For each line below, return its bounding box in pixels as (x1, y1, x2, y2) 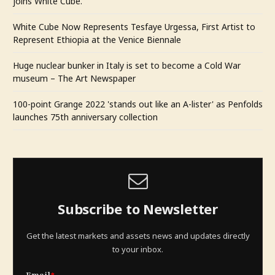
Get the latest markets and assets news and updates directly (26, 230, 250, 241)
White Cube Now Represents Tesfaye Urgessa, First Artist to (13, 20, 255, 33)
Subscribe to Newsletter (58, 199, 218, 218)
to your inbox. (112, 243, 163, 255)
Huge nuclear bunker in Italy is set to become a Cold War (13, 59, 241, 71)
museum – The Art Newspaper (13, 72, 136, 84)
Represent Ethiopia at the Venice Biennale (13, 33, 181, 45)
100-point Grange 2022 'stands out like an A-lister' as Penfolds (13, 98, 263, 110)
